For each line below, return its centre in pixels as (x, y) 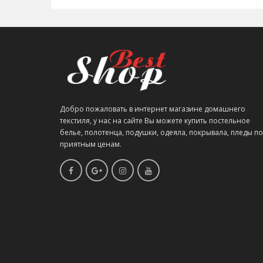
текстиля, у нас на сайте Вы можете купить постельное (155, 121)
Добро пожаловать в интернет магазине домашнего (153, 109)
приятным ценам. (91, 144)
